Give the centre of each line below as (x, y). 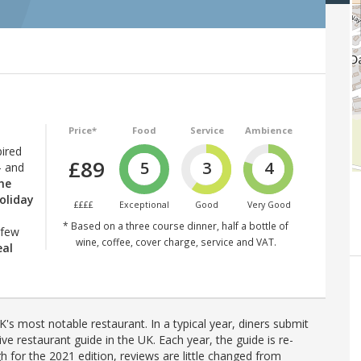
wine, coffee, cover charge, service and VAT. (176, 241)
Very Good (269, 204)
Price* (82, 130)
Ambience (269, 130)
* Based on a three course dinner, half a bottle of (176, 225)
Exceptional (145, 204)
